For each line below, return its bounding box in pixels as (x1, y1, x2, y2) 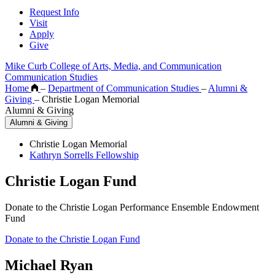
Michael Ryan (5, 257, 93, 273)
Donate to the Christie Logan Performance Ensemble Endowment (5, 201, 259, 212)
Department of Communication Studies (48, 82, 201, 93)
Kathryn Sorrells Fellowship (29, 149, 139, 160)
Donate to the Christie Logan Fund (5, 233, 140, 244)
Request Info (29, 6, 79, 17)
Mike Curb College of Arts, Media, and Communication (5, 60, 222, 71)
